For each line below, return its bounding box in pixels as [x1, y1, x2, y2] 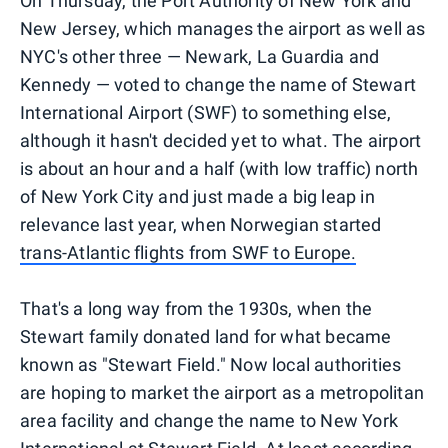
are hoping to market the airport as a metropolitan [20, 381, 425, 403]
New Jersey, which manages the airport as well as [20, 17, 426, 39]
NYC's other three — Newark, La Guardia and [20, 45, 380, 67]
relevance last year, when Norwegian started [20, 213, 382, 235]
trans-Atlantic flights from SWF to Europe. [20, 241, 357, 263]
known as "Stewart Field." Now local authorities [20, 353, 402, 375]
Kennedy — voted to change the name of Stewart [20, 73, 417, 95]
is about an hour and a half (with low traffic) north [20, 157, 419, 179]
